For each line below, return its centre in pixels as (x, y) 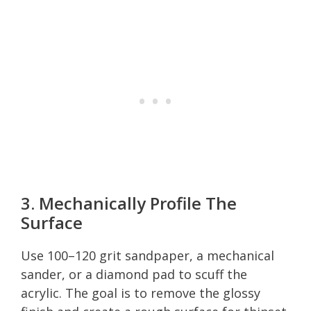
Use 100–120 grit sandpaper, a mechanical (148, 255)
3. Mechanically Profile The (129, 203)
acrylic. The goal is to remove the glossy (141, 293)
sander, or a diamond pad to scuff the (134, 274)
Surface (52, 222)
